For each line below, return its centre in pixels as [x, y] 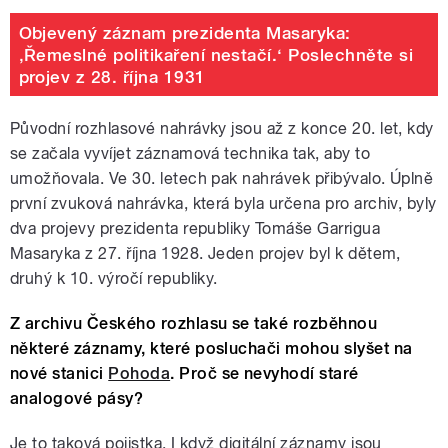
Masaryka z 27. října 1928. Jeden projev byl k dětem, [205, 254]
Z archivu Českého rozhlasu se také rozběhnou [194, 324]
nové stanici [59, 374]
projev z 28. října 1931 [112, 76]
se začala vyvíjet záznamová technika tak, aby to [190, 154]
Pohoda [139, 374]
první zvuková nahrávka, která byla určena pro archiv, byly [223, 204]
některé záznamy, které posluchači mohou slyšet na [211, 349]
